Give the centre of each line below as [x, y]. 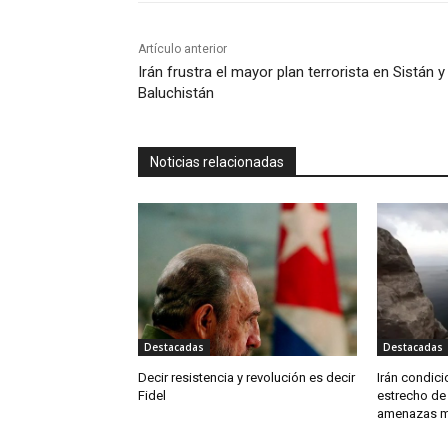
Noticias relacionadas [217, 162]
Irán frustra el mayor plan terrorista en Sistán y [291, 72]
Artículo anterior [182, 49]
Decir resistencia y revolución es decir [246, 378]
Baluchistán [176, 93]
